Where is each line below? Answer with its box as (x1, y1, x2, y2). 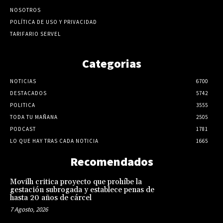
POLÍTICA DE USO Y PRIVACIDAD (10, 18, 97, 26)
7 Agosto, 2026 (10, 205, 48, 214)
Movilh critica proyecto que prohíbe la (10, 177, 142, 187)
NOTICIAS (10, 78, 36, 85)
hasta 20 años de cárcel (10, 193, 92, 203)
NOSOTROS (10, 6, 41, 14)
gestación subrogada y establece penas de (10, 185, 154, 195)
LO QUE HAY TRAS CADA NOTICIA (10, 137, 99, 145)
